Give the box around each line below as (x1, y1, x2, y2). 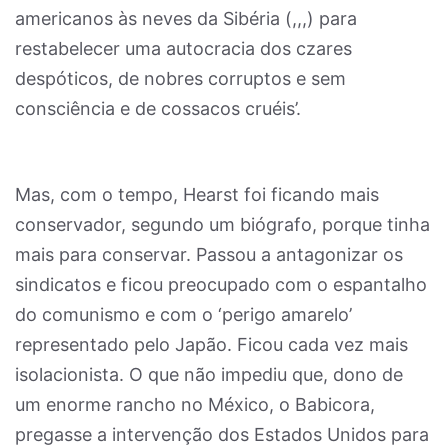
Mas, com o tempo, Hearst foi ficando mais (15, 184, 379, 205)
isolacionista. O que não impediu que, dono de (15, 364, 403, 385)
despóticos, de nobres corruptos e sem (15, 68, 346, 89)
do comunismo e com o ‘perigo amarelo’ (15, 304, 352, 325)
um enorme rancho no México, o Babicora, (15, 394, 375, 415)
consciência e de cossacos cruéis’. (15, 98, 301, 119)
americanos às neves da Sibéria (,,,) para (15, 8, 357, 29)
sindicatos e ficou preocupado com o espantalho (15, 274, 427, 295)
